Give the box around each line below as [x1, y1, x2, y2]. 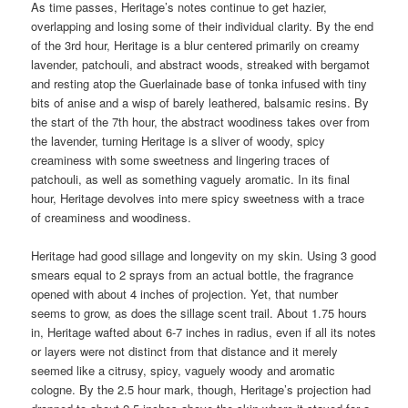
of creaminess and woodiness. [31, 208, 192, 226]
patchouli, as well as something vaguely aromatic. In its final [31, 169, 351, 188]
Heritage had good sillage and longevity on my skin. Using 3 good [31, 246, 377, 264]
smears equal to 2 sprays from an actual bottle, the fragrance [31, 265, 354, 283]
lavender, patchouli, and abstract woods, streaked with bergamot [31, 55, 371, 73]
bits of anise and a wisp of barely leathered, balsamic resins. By [31, 93, 370, 111]
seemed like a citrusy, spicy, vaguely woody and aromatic [31, 361, 336, 379]
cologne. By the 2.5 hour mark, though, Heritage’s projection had [31, 380, 372, 398]
